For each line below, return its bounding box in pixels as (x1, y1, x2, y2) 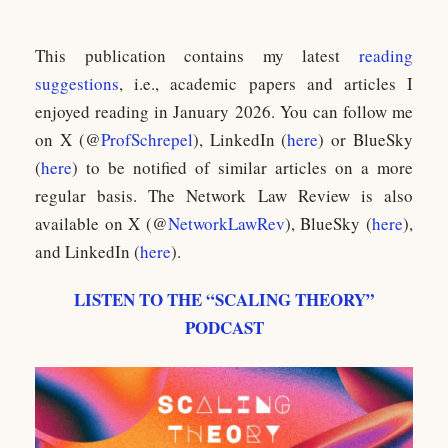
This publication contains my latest (35, 44, 359, 67)
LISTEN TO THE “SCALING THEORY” (73, 287, 375, 312)
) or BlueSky (318, 128, 414, 151)
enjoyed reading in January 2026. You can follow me (35, 100, 413, 123)
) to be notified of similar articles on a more (72, 156, 413, 179)
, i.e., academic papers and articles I (119, 72, 413, 95)
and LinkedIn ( (35, 240, 140, 263)
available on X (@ (35, 212, 168, 235)
